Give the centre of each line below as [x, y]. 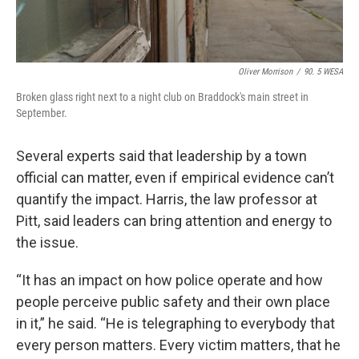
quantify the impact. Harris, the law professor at [167, 199]
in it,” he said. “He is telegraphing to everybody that [175, 323]
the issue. [47, 242]
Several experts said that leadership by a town [161, 155]
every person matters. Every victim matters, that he [178, 345]
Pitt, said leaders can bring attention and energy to [174, 220]
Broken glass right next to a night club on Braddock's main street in [162, 97]
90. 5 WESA [323, 71]
